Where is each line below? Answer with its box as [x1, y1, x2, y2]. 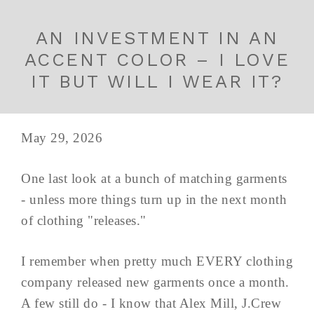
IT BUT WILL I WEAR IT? [31, 71, 283, 93]
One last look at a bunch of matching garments [21, 171, 287, 186]
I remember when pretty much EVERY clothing [21, 254, 293, 269]
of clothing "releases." [21, 213, 146, 228]
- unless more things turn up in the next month [21, 192, 287, 207]
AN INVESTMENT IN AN [35, 27, 279, 49]
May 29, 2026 [21, 130, 102, 146]
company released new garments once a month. [21, 275, 289, 290]
